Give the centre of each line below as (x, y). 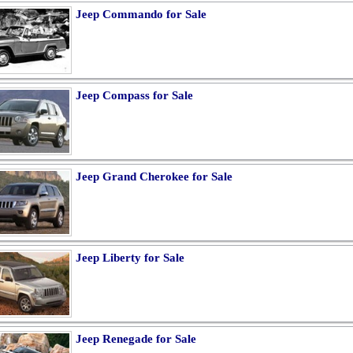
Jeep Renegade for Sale (136, 339)
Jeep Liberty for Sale (130, 258)
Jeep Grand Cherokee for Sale (154, 176)
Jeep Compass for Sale (134, 95)
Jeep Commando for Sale (141, 14)
